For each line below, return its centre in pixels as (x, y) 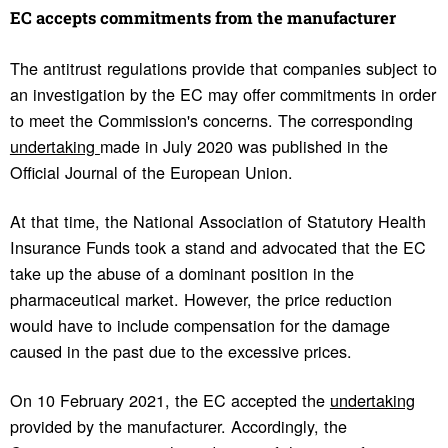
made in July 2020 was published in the (243, 145)
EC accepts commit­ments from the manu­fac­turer (202, 18)
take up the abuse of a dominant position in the (181, 273)
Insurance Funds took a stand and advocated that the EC (217, 247)
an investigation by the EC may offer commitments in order (222, 93)
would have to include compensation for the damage (199, 325)
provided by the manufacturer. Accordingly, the (178, 426)
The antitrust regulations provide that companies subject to (223, 67)
